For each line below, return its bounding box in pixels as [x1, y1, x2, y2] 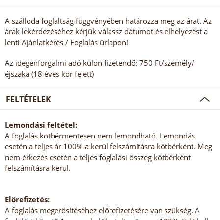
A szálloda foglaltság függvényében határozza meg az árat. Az [5, 16, 212, 26]
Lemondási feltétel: [5, 120, 77, 130]
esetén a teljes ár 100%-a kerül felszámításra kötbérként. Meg [5, 141, 212, 152]
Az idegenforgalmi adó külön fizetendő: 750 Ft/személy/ [5, 58, 194, 68]
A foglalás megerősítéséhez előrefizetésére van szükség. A [5, 205, 200, 216]
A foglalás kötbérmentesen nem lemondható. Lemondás [5, 131, 195, 141]
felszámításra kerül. [5, 163, 71, 173]
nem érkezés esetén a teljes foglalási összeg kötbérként [5, 152, 191, 163]
